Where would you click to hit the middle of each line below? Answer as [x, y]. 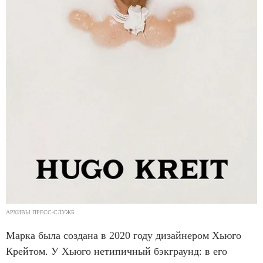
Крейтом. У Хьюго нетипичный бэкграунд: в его [117, 252]
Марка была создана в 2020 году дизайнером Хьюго [124, 236]
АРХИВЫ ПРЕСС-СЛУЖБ [40, 213]
